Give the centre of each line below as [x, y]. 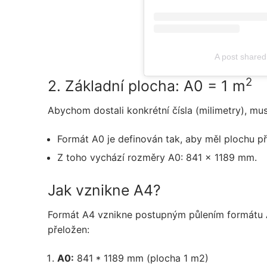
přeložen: [69, 230]
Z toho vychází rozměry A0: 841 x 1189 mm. [157, 157]
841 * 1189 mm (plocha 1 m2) [141, 258]
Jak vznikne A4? [104, 190]
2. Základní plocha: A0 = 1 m [147, 86]
